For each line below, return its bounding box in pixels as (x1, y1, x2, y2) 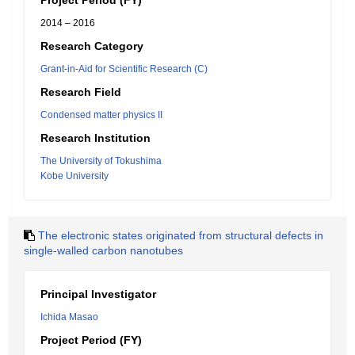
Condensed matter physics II (40, 109, 162, 120)
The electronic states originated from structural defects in (38, 229, 323, 242)
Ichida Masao (40, 311, 98, 323)
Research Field (40, 86, 121, 98)
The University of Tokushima (40, 155, 162, 166)
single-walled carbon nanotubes (24, 244, 183, 257)
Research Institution (40, 132, 151, 144)
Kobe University (40, 170, 109, 181)
